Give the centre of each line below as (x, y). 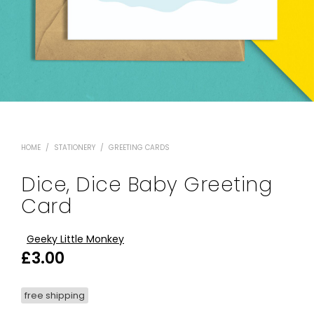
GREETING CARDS (139, 148)
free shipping (55, 296)
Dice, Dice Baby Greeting (146, 185)
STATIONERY (75, 148)
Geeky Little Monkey (75, 239)
